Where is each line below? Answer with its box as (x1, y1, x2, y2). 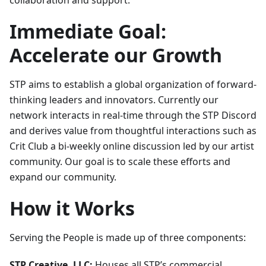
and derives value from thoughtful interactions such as (9, 124, 256, 137)
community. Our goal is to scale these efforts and (9, 155, 230, 168)
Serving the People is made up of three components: (9, 231, 246, 244)
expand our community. (9, 170, 116, 183)
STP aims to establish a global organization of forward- (9, 78, 256, 91)
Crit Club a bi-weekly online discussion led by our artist (9, 140, 254, 153)
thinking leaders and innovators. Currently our (9, 93, 218, 106)
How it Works (9, 195, 135, 221)
